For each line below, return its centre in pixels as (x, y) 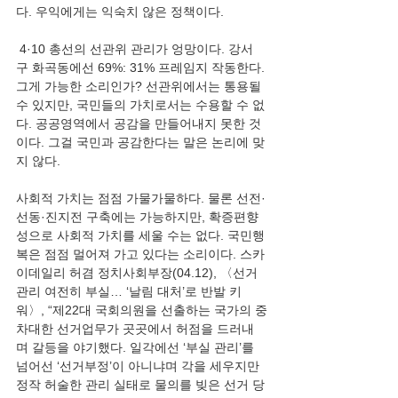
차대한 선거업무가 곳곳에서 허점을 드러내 (135, 329)
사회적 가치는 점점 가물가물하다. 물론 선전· (141, 198)
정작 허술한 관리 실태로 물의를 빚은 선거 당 (140, 385)
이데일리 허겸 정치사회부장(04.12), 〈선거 (137, 273)
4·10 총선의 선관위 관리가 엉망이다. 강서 (135, 49)
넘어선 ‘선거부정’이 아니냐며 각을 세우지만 (139, 366)
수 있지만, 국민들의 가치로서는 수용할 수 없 (140, 105)
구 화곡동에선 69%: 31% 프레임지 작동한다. (142, 68)
